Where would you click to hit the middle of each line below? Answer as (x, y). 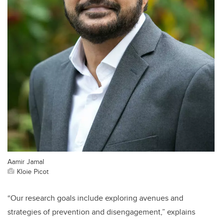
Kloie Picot (33, 171)
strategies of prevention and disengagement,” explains (101, 212)
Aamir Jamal (26, 162)
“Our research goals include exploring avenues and (95, 198)
